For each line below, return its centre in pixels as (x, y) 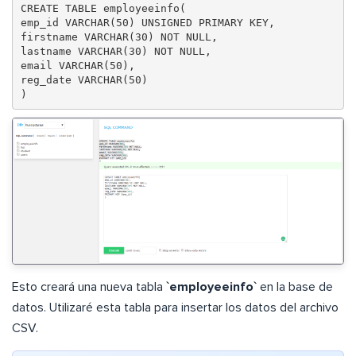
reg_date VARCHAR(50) (84, 79)
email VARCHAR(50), (77, 65)
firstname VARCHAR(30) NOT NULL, (119, 37)
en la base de (295, 287)
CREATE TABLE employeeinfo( (103, 8)
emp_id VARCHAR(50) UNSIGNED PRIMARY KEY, (147, 22)
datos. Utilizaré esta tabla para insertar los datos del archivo (175, 308)
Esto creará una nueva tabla (89, 287)
